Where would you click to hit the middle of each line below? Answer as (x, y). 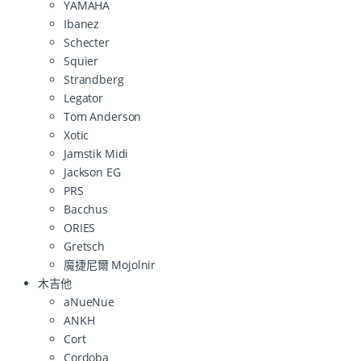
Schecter (87, 42)
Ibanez (82, 23)
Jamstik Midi (96, 153)
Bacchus (86, 209)
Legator (84, 98)
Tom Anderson (103, 116)
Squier (81, 60)
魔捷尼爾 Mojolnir (110, 264)
